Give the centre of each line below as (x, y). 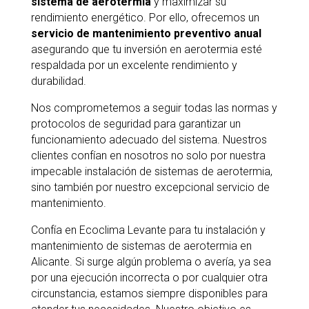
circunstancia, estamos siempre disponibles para (149, 293)
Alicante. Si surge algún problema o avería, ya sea (151, 262)
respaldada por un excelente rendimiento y (134, 65)
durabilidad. (58, 81)
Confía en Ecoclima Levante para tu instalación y (148, 230)
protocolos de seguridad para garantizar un (136, 124)
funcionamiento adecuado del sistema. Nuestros (149, 140)
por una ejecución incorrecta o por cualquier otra (149, 278)
